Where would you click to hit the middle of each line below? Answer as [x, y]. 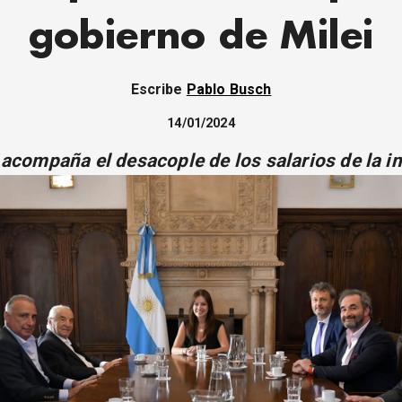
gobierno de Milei [201, 37]
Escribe [158, 90]
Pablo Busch [229, 90]
